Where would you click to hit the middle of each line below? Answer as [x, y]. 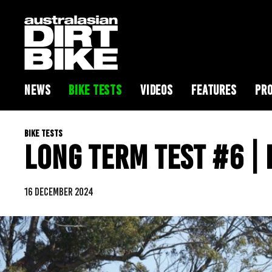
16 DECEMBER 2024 [59, 192]
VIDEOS [157, 90]
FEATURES [214, 90]
